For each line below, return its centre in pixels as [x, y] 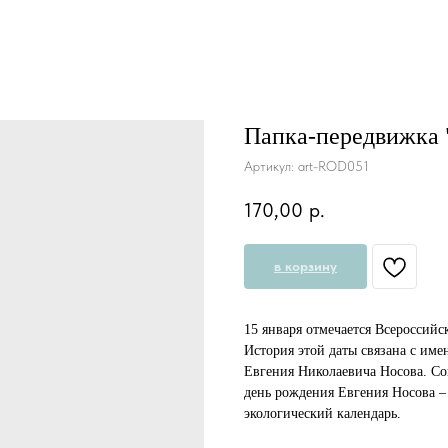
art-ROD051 [333, 166]
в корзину [305, 266]
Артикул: [271, 166]
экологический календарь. [322, 414]
